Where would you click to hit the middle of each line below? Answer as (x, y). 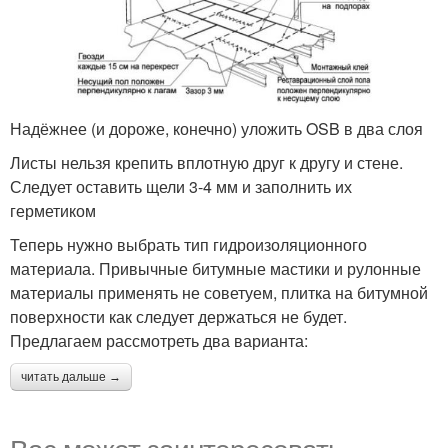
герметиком (53, 211)
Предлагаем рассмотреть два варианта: (159, 341)
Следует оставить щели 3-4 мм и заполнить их (181, 187)
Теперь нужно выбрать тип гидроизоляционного (188, 245)
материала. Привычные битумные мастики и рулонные (215, 269)
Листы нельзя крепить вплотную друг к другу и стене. (206, 163)
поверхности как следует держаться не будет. (178, 317)
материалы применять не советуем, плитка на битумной (219, 293)
